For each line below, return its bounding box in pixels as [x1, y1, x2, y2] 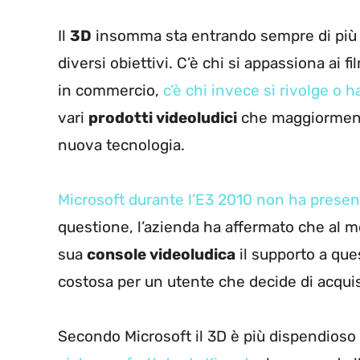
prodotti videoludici [88, 108, 237, 128]
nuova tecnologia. [58, 136, 185, 155]
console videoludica [87, 245, 235, 264]
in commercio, [58, 81, 163, 100]
